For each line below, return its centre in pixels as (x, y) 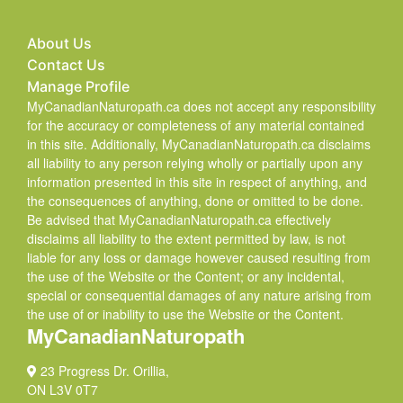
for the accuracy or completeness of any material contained (196, 125)
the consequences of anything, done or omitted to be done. (195, 201)
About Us (59, 43)
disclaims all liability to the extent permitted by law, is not (186, 238)
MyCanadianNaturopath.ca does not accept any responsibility (201, 106)
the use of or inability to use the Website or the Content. (185, 314)
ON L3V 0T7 (63, 390)
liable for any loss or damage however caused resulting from (199, 257)
